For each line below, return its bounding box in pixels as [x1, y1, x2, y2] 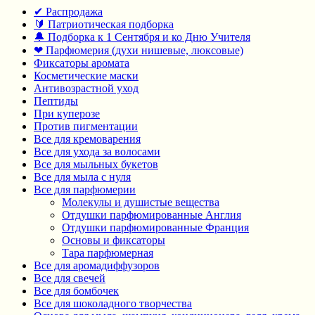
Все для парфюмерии [34, 183, 136, 195]
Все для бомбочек [34, 284, 119, 297]
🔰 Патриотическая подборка [34, 18, 174, 30]
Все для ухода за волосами [34, 145, 160, 157]
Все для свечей [34, 271, 105, 284]
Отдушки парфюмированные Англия [62, 208, 241, 221]
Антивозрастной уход [34, 82, 139, 94]
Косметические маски [34, 69, 139, 82]
